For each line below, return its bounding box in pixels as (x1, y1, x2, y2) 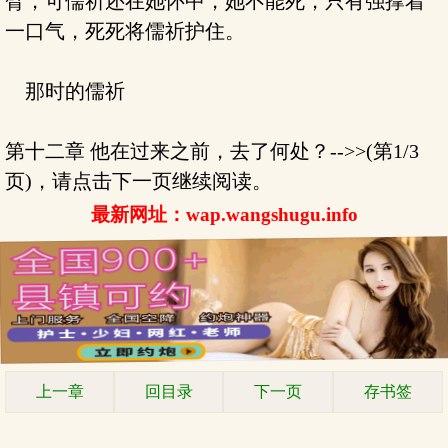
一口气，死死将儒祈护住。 (5, 20, 245, 42)
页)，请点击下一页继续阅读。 (5, 170, 272, 192)
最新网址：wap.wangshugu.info (90, 204, 358, 225)
